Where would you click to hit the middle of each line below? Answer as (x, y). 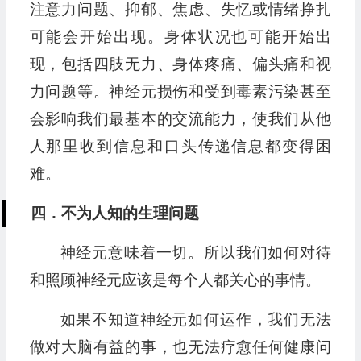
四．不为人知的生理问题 (114, 214)
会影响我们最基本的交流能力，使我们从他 (180, 119)
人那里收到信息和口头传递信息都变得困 (180, 147)
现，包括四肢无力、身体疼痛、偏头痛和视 (180, 64)
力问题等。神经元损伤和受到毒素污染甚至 (180, 92)
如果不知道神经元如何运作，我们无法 (195, 320)
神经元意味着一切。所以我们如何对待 (195, 253)
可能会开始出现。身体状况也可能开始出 (180, 37)
